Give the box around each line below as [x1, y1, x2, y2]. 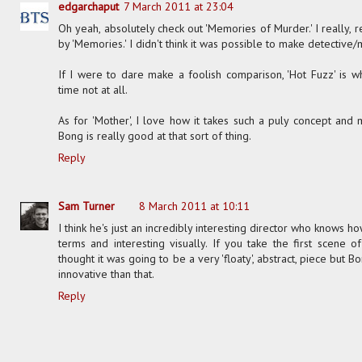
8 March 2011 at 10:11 [139, 199, 250, 214]
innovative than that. [58, 267, 154, 282]
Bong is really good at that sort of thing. [58, 128, 251, 143]
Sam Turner [58, 199, 115, 214]
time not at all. [58, 82, 128, 97]
